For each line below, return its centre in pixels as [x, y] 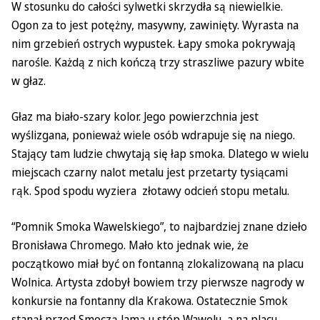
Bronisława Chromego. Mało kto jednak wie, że [130, 245]
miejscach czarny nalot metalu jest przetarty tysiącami [150, 172]
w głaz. [29, 81]
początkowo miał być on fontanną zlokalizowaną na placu [157, 264]
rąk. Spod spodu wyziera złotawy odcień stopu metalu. [150, 191]
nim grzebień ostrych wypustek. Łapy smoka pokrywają [154, 44]
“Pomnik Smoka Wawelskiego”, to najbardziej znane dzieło [159, 226]
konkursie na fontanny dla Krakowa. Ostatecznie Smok [150, 301]
